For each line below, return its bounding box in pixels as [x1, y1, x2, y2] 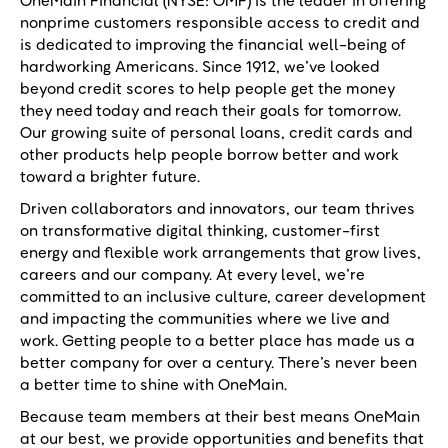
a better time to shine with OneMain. [20, 374, 287, 394]
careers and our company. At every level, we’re [20, 264, 365, 284]
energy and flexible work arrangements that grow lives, [20, 242, 421, 262]
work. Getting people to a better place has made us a [20, 330, 415, 350]
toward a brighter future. [20, 166, 200, 186]
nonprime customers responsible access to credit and [20, 12, 419, 32]
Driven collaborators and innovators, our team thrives [20, 198, 415, 218]
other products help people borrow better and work [20, 144, 399, 164]
